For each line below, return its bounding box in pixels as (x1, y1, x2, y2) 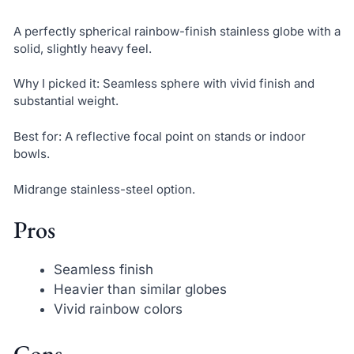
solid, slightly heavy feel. (13, 40, 152, 56)
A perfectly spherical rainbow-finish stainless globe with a (13, 23, 341, 39)
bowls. (13, 146, 50, 161)
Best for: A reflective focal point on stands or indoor (13, 129, 306, 144)
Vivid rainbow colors (53, 301, 183, 318)
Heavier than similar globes (53, 281, 227, 298)
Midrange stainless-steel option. (13, 181, 195, 197)
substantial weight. (13, 93, 119, 109)
